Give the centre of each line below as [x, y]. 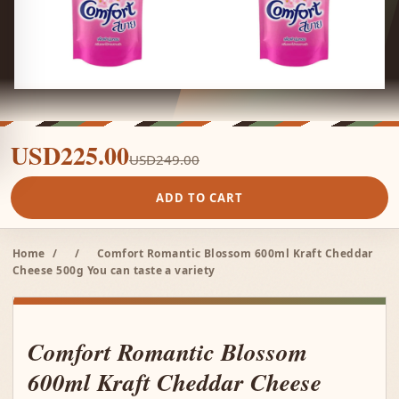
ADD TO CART [199, 198]
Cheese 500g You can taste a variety [114, 270]
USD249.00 [164, 159]
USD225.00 [70, 155]
